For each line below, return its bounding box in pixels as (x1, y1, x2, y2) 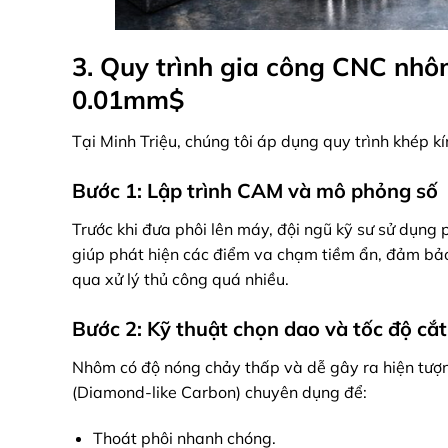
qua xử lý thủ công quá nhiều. (72, 268, 289, 289)
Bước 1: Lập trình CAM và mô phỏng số (72, 177, 438, 203)
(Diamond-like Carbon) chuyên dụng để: (72, 381, 367, 402)
